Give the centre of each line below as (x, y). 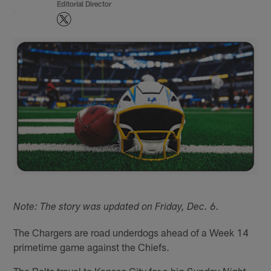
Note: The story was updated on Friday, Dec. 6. (116, 207)
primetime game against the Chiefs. (92, 247)
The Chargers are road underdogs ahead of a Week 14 (131, 232)
